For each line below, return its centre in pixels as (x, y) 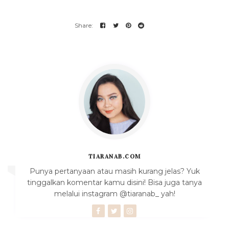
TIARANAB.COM (114, 156)
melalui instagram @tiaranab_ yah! (114, 193)
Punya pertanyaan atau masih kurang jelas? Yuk (114, 171)
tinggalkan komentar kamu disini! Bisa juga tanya (114, 182)
